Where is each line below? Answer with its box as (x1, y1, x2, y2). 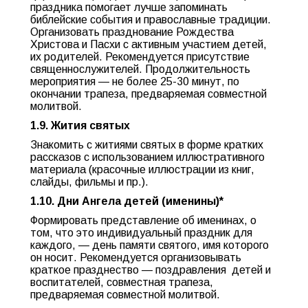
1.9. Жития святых (30, 120, 130, 131)
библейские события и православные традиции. (30, 14, 271, 25)
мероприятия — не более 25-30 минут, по (30, 76, 239, 87)
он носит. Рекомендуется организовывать (30, 252, 241, 263)
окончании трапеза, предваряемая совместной (30, 88, 267, 100)
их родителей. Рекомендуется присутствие (30, 51, 250, 63)
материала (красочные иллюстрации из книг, (30, 164, 254, 175)
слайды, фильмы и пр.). (30, 176, 148, 188)
